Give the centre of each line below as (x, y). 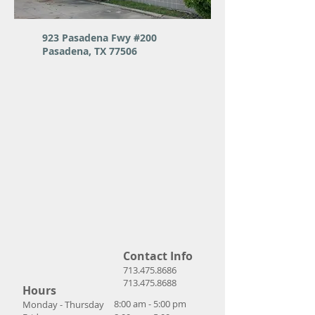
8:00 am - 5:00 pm (150, 304)
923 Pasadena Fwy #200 (99, 38)
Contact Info (158, 256)
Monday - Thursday (63, 304)
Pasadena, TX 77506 (90, 51)
